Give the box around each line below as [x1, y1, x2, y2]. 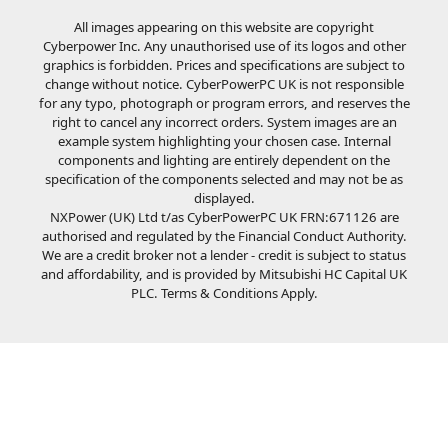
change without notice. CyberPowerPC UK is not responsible [44, 74, 404, 93]
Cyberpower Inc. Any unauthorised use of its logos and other [42, 36, 406, 55]
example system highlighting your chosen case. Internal [57, 131, 391, 150]
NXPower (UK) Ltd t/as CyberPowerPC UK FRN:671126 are [49, 207, 399, 226]
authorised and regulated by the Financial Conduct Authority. [41, 226, 407, 245]
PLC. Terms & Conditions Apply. [130, 283, 318, 302]
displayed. [193, 188, 255, 207]
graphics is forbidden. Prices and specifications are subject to [43, 55, 405, 74]
